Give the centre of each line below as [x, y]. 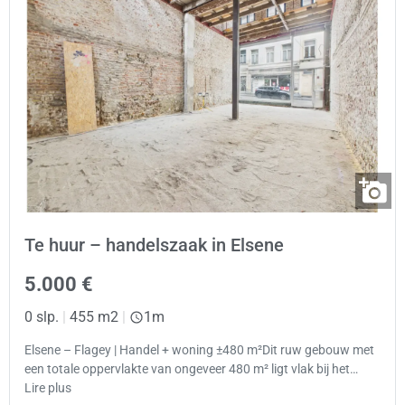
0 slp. [42, 316]
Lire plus [48, 389]
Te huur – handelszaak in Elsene [154, 245]
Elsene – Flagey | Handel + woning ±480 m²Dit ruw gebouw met [199, 351]
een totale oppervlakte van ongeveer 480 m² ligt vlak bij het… [191, 370]
